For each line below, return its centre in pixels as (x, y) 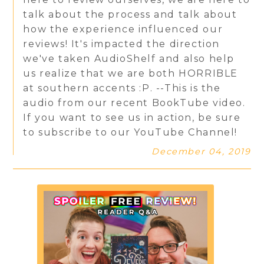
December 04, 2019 (201, 151)
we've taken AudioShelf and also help (129, 58)
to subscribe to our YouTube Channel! (131, 132)
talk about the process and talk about (130, 14)
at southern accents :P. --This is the (122, 88)
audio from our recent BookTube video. (134, 103)
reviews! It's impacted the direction (122, 44)
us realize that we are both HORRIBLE (131, 73)
